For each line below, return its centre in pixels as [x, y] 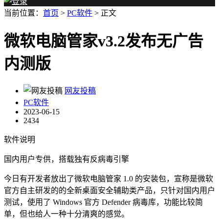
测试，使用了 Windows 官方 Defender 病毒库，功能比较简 [103, 202]
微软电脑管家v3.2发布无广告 [104, 41]
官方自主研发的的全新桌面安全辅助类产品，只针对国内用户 [109, 190]
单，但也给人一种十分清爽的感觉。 [66, 214]
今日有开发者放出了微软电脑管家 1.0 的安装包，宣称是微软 [109, 178]
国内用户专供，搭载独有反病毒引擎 [66, 159]
